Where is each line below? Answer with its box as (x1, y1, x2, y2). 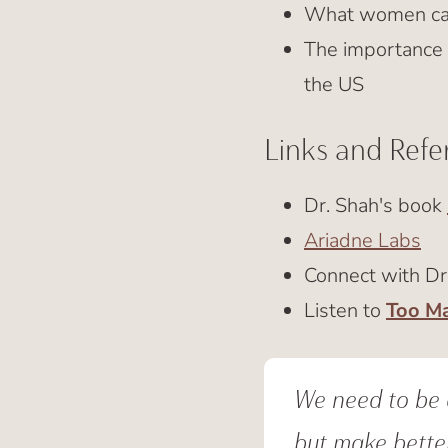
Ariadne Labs (304, 226, 421, 254)
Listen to (304, 296, 386, 324)
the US (304, 70, 364, 98)
